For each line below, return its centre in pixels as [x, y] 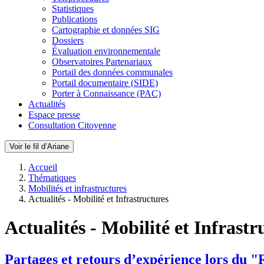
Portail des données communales [112, 72]
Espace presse [54, 115]
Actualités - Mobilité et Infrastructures [98, 199]
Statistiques [73, 9]
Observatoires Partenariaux [102, 62]
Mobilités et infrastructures [77, 188]
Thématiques [52, 178]
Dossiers [68, 40]
